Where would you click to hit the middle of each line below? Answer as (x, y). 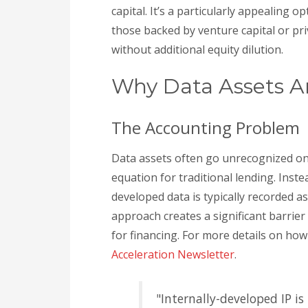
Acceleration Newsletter (173, 254)
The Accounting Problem (206, 128)
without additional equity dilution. (197, 49)
